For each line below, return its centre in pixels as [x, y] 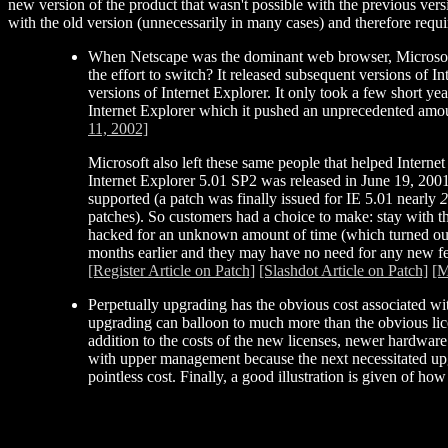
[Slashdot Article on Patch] [343, 271]
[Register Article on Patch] [171, 271]
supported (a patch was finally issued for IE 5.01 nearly [264, 199]
